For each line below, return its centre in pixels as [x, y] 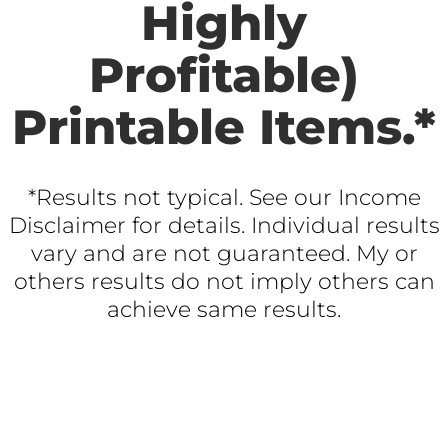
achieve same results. [224, 310]
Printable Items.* [224, 126]
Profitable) [224, 74]
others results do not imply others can [224, 282]
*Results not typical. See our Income [224, 198]
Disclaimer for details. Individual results [224, 226]
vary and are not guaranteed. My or [224, 254]
